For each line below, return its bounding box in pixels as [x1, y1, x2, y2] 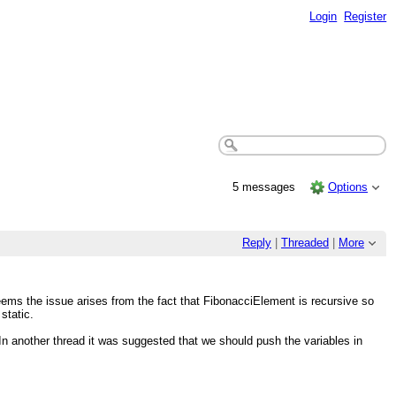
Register [344, 9, 387, 23]
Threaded [281, 236, 329, 250]
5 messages [232, 179, 299, 194]
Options [328, 179, 369, 194]
